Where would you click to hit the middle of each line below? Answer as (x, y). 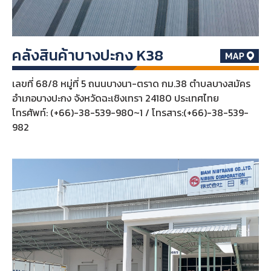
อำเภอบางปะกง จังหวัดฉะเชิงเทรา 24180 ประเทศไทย (115, 98)
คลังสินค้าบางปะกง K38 (87, 55)
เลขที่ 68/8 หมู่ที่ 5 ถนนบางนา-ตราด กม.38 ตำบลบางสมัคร (131, 84)
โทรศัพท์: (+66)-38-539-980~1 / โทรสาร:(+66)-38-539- (130, 113)
